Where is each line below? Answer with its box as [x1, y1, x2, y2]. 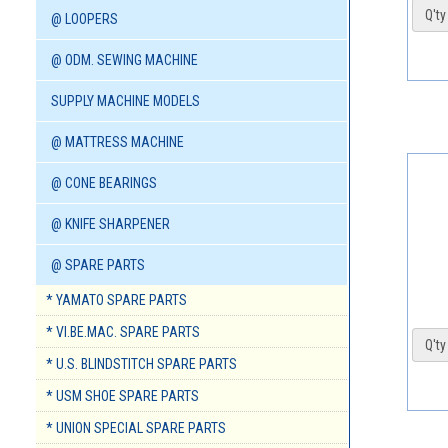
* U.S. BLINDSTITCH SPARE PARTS [46, 356, 237, 373]
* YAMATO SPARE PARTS [46, 292, 187, 309]
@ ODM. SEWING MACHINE [51, 52, 198, 69]
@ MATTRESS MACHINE [51, 134, 184, 151]
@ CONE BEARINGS [51, 175, 157, 192]
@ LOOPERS [51, 11, 118, 28]
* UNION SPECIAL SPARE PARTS [46, 420, 226, 437]
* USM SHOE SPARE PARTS [46, 388, 199, 405]
